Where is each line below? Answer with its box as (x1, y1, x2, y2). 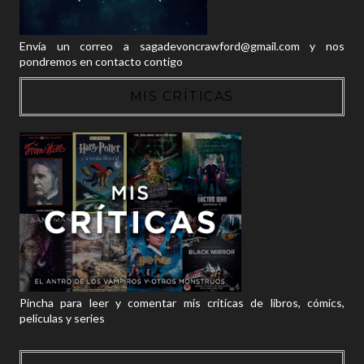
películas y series (19, 311, 105, 325)
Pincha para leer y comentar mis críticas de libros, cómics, (19, 296, 345, 310)
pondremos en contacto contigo (19, 54, 183, 68)
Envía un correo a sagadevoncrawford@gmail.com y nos (19, 39, 345, 53)
